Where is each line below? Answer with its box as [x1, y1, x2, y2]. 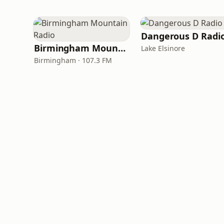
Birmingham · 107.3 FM [34, 55, 112, 65]
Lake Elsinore [141, 43, 185, 53]
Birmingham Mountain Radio [117, 42, 125, 54]
